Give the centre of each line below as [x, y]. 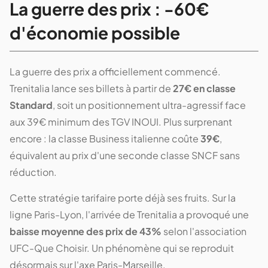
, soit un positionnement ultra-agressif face [149, 105]
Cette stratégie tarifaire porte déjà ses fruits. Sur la [123, 197]
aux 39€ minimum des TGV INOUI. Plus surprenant [121, 121]
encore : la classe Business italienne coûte [105, 138]
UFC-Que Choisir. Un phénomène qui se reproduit [122, 248]
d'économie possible [95, 32]
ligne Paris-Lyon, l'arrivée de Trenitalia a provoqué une [129, 214]
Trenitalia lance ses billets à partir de [91, 88]
